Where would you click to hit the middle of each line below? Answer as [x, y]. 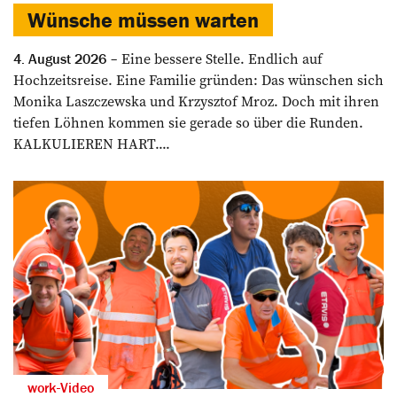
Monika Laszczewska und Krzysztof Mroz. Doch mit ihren [196, 101]
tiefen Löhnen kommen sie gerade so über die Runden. [188, 122]
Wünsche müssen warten [143, 19]
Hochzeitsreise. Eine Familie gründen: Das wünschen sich [198, 79]
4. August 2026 [60, 58]
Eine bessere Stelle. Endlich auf [220, 58]
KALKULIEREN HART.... [92, 143]
